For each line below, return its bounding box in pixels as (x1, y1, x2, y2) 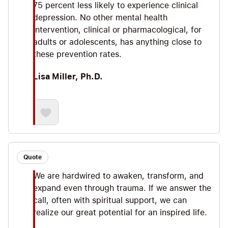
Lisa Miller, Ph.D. (33, 72, 103, 82)
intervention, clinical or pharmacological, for (33, 25, 202, 35)
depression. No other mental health (33, 13, 167, 23)
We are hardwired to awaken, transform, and (33, 171, 204, 181)
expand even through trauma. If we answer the (33, 183, 211, 193)
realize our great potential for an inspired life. (33, 208, 207, 218)
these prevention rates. (33, 49, 122, 60)
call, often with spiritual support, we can (33, 195, 187, 206)
